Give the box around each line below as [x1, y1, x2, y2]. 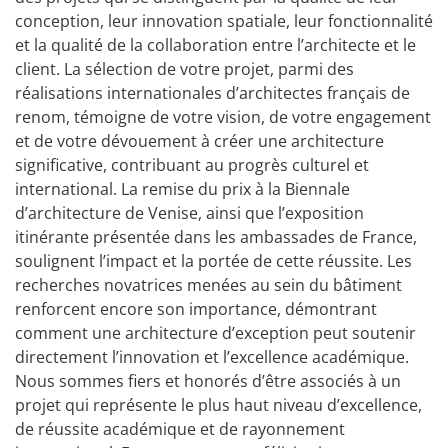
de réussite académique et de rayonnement [15, 418, 345, 441]
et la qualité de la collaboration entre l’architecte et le [15, 34, 416, 57]
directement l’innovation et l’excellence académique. [15, 346, 409, 369]
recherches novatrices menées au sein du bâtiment [15, 274, 402, 297]
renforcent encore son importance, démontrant [15, 298, 377, 321]
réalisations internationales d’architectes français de [15, 82, 410, 105]
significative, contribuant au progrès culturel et [15, 154, 369, 177]
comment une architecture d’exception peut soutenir [15, 322, 416, 345]
